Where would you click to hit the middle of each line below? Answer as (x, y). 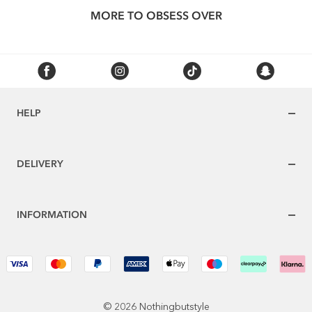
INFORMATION (52, 214)
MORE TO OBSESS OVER (156, 16)
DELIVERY (40, 164)
